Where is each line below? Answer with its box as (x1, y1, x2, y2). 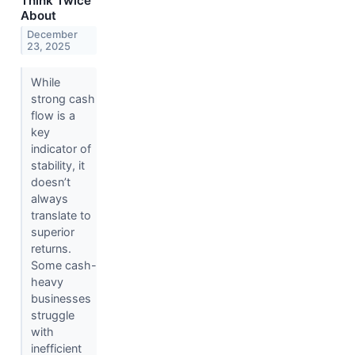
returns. (30, 242, 71, 256)
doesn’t (30, 175, 71, 189)
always (30, 192, 68, 206)
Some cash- (30, 258, 97, 273)
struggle (30, 308, 74, 323)
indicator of (30, 142, 91, 156)
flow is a (30, 109, 75, 123)
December (27, 28, 78, 40)
